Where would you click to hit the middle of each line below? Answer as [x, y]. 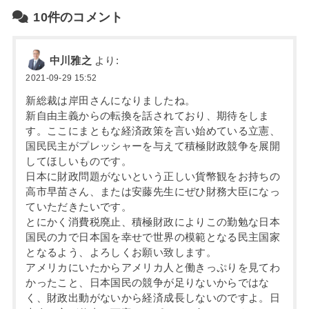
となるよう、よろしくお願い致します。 [121, 252]
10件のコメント [78, 17]
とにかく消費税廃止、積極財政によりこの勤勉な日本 [153, 222]
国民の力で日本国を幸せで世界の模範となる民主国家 [153, 237]
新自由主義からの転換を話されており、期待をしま [148, 116]
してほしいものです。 [79, 161]
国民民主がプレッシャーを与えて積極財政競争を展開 [153, 146]
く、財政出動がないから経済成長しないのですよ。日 [153, 298]
